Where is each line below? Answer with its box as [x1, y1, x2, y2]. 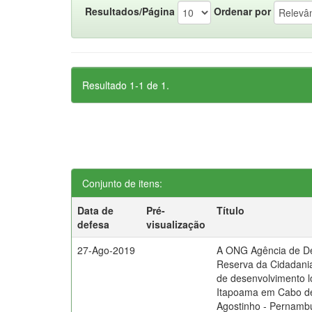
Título [217, 203, 245, 217]
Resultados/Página [85, 3, 175, 18]
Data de [77, 203, 114, 217]
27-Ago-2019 [77, 243, 136, 257]
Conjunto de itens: [82, 176, 162, 190]
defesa [77, 217, 110, 231]
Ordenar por [214, 3, 271, 18]
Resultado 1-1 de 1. [82, 78, 169, 92]
